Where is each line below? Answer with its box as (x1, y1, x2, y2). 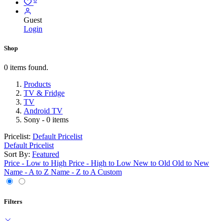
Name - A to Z (4, 168, 49, 177)
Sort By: (4, 150, 30, 159)
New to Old (133, 159, 170, 168)
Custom (98, 168, 122, 177)
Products (24, 80, 51, 89)
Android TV (24, 107, 63, 115)
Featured (32, 150, 59, 159)
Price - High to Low (69, 159, 131, 168)
